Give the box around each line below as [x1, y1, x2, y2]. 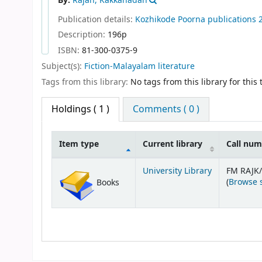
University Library [143, 164, 212, 177]
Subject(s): [42, 60, 84, 73]
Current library [143, 137, 202, 150]
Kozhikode [135, 13, 175, 26]
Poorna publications [178, 13, 256, 26]
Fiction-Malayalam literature [84, 60, 195, 73]
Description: [58, 29, 108, 42]
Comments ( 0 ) [133, 102, 200, 116]
